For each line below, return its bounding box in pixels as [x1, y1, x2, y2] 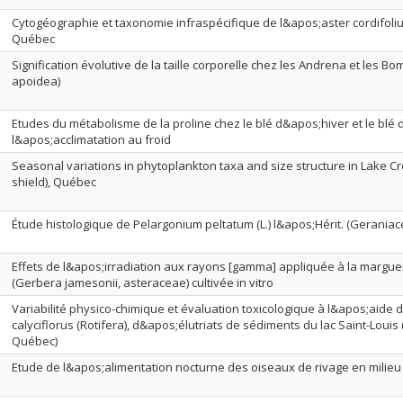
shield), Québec [12, 174, 96, 190]
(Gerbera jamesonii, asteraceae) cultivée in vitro [12, 274, 273, 291]
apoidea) [12, 73, 60, 89]
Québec [12, 31, 55, 47]
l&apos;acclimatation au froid [12, 131, 171, 148]
